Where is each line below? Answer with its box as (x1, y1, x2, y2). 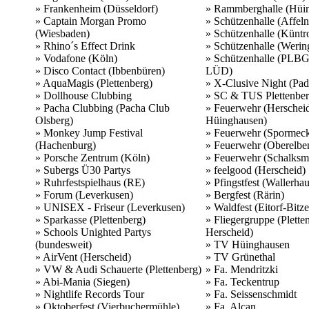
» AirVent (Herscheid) (35, 250, 131, 263)
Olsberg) (35, 114, 73, 126)
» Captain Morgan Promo (35, 14, 146, 27)
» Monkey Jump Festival (35, 126, 143, 139)
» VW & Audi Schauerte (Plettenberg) (35, 263, 201, 275)
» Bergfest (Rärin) (206, 188, 284, 201)
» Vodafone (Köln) (35, 52, 117, 64)
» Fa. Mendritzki (206, 263, 278, 275)
